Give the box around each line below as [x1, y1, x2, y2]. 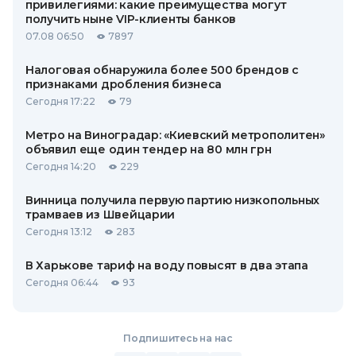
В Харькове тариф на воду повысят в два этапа [25, 258, 308, 273]
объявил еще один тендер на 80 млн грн [25, 142, 272, 157]
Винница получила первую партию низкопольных [25, 193, 319, 207]
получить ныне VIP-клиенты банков [25, 12, 237, 26]
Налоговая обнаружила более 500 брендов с [25, 63, 299, 77]
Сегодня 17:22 [25, 95, 95, 107]
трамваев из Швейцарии [25, 207, 176, 222]
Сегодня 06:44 [25, 277, 99, 288]
